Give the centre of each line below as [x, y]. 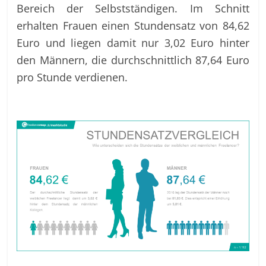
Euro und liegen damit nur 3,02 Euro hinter [133, 42]
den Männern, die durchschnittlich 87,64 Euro [133, 59]
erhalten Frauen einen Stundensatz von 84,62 [133, 25]
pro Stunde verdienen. [72, 77]
